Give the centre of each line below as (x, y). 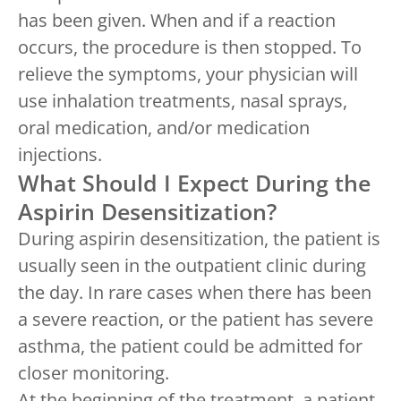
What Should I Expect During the (194, 182)
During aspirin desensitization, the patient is (199, 238)
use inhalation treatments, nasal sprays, (183, 100)
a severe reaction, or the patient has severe (196, 319)
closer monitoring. (94, 372)
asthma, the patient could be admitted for (190, 346)
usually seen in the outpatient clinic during (192, 265)
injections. (60, 154)
